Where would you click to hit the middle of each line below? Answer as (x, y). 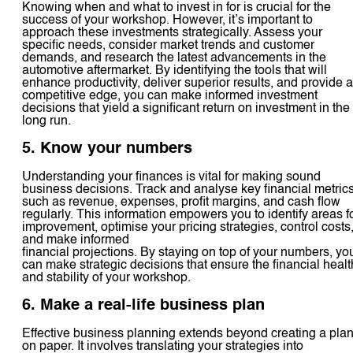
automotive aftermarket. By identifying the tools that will (175, 71)
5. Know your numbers (107, 149)
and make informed (76, 240)
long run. (46, 121)
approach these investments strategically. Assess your (172, 33)
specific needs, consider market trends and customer (168, 45)
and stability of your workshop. (106, 278)
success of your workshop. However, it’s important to (167, 20)
